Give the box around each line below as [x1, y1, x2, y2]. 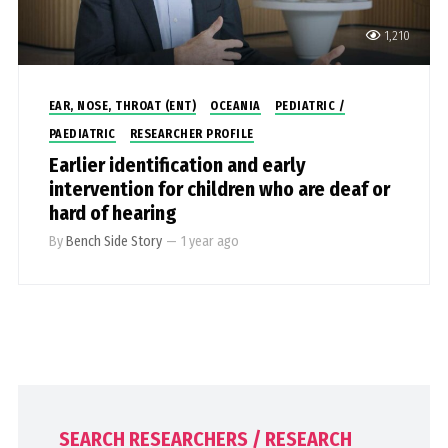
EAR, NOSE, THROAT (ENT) [48, 99, 197, 114]
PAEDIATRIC [48, 127, 116, 142]
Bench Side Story [65, 233, 162, 251]
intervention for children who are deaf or [48, 177, 390, 202]
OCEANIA [210, 99, 261, 114]
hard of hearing [48, 201, 177, 226]
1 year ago [180, 233, 239, 251]
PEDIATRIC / [274, 99, 346, 114]
